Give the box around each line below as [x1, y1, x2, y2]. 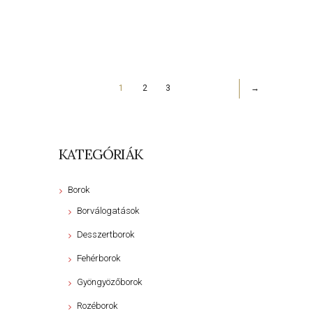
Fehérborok [77, 252, 120, 263]
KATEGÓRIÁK [59, 145, 143, 163]
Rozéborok [77, 300, 117, 311]
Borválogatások [77, 205, 139, 216]
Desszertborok [77, 228, 134, 240]
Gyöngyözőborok [77, 276, 142, 287]
